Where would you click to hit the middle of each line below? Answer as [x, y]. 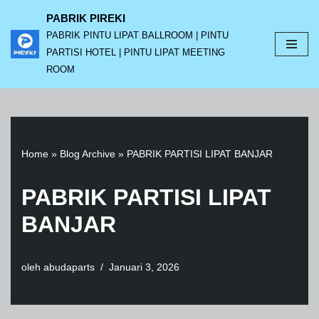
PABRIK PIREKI [86, 18]
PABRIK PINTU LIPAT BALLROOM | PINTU [137, 36]
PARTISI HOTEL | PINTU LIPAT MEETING [136, 53]
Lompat [28, 38]
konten [26, 72]
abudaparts [69, 267]
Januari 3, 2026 [144, 267]
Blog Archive [88, 154]
